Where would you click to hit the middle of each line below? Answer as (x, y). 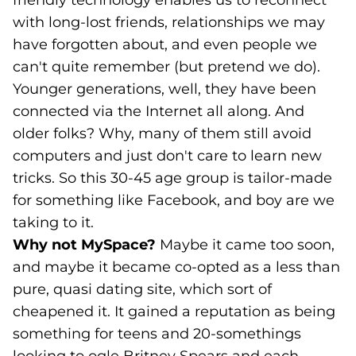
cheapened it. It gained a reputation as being (174, 311)
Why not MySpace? (86, 245)
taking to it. (53, 222)
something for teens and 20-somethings (157, 334)
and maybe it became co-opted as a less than (176, 267)
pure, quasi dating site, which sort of (142, 289)
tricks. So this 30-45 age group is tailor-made (172, 178)
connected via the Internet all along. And (159, 111)
